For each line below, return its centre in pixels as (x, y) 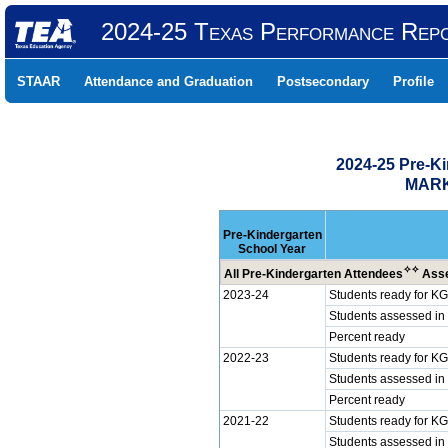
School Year (272, 249)
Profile (413, 81)
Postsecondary (323, 81)
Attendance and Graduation (168, 81)
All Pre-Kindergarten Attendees (313, 274)
